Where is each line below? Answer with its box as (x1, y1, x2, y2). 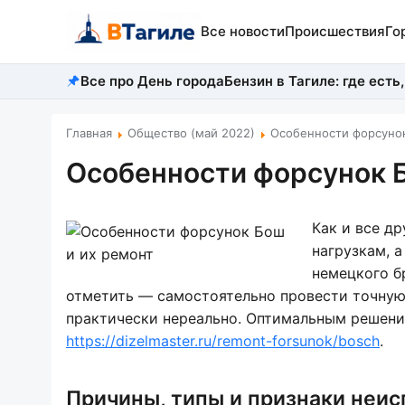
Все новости (200, 23, 285, 40)
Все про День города (80, 72, 224, 89)
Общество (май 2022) (127, 126, 255, 140)
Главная (66, 126, 112, 140)
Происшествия (284, 23, 385, 40)
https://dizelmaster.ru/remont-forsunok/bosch (66, 332, 380, 350)
